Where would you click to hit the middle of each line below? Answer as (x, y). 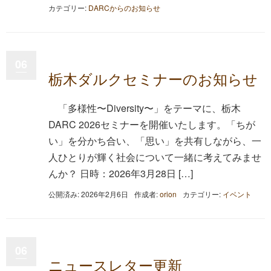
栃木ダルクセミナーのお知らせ (153, 78)
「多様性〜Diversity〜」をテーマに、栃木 (149, 108)
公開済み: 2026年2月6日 (88, 194)
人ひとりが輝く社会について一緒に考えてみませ (155, 157)
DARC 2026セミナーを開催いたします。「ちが (152, 124)
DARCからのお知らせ (124, 7)
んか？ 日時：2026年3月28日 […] (121, 173)
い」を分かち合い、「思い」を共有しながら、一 (155, 140)
